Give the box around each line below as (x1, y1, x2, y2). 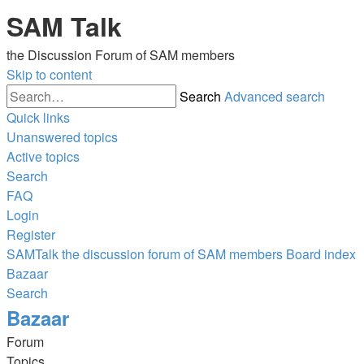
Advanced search (224, 87, 325, 106)
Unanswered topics (6, 128, 118, 146)
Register (6, 225, 55, 244)
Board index (286, 245, 356, 263)
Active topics (6, 147, 80, 166)
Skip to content (6, 65, 92, 84)
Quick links (6, 108, 70, 127)
